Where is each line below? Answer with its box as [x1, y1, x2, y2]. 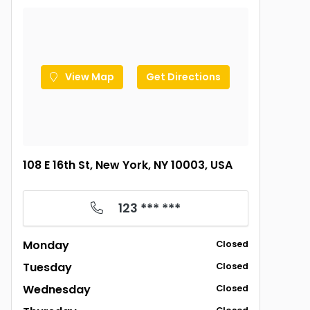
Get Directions [146, 69, 221, 84]
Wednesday [23, 282, 91, 298]
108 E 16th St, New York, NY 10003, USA [23, 157, 232, 173]
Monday [23, 237, 69, 253]
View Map [63, 69, 115, 84]
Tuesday [23, 259, 72, 275]
